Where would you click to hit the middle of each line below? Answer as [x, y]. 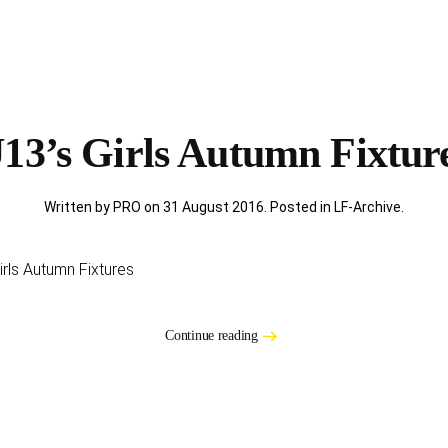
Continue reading [211, 335]
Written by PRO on [103, 207]
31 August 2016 [213, 207]
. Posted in [299, 207]
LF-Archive [367, 207]
